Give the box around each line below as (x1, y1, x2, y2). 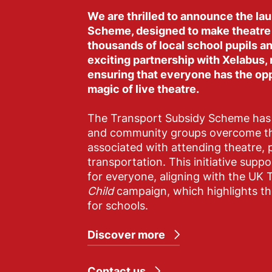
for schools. (87, 199, 148, 212)
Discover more (87, 228, 165, 241)
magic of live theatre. (87, 83, 199, 95)
